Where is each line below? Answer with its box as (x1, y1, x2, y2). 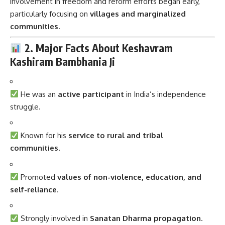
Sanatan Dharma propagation (90, 213, 201, 223)
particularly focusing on (10, 9, 90, 19)
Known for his (19, 131, 69, 141)
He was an (19, 89, 58, 99)
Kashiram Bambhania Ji (10, 55, 115, 69)
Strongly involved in (19, 213, 90, 223)
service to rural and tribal (68, 131, 164, 141)
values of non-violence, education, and (57, 172, 202, 182)
